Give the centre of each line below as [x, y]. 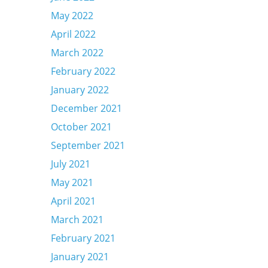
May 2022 [72, 16]
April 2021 [73, 201]
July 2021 [70, 164]
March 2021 [77, 220]
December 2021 [86, 109]
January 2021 [80, 257]
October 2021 [81, 127]
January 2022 [80, 90]
